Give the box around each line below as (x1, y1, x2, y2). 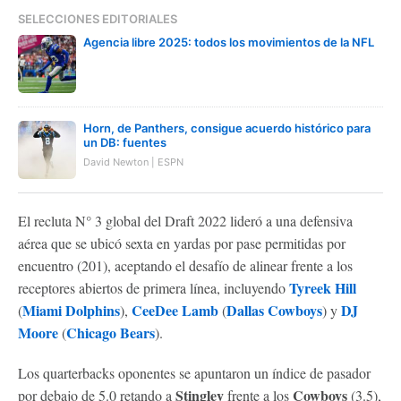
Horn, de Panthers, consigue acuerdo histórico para (83, 120, 371, 135)
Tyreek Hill (289, 277, 356, 298)
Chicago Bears (66, 321, 155, 343)
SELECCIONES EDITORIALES (18, 11, 177, 26)
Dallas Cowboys (226, 299, 322, 320)
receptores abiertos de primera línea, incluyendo (18, 277, 289, 297)
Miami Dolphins (22, 299, 120, 320)
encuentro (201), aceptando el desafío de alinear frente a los (18, 255, 353, 275)
